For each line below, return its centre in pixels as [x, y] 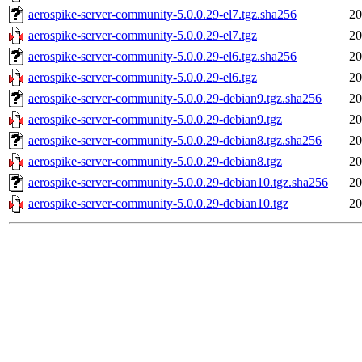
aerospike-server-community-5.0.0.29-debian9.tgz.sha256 [175, 99]
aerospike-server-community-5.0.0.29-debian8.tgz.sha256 [175, 141]
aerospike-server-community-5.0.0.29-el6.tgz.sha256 [162, 57]
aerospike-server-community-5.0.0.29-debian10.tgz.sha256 [178, 183]
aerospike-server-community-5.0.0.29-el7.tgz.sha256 [162, 15]
